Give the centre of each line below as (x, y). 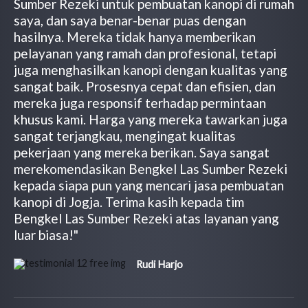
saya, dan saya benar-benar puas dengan (130, 20)
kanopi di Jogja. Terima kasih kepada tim (129, 201)
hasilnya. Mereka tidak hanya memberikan (135, 36)
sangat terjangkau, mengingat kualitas (125, 135)
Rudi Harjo (159, 264)
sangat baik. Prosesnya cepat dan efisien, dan (145, 86)
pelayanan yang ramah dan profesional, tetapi (145, 53)
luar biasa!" (46, 234)
